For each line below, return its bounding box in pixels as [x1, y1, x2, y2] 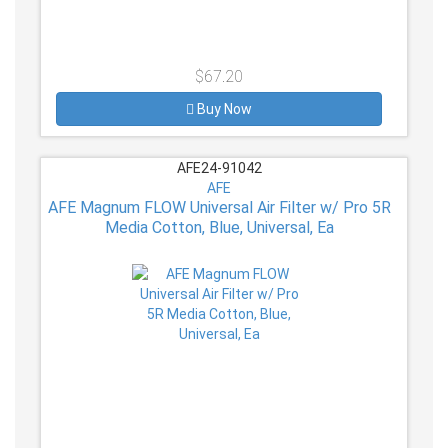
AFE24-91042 [173, 160, 265, 177]
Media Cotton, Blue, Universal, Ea [104, 218, 334, 238]
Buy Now [197, 101, 252, 118]
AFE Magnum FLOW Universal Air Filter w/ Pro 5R [47, 198, 391, 218]
